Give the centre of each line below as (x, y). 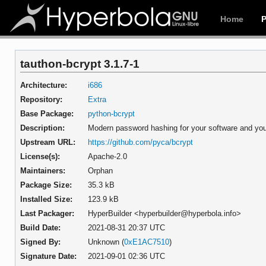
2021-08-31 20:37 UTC (127, 227)
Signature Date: (48, 256)
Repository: (41, 99)
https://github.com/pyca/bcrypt (141, 142)
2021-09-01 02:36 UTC (127, 256)
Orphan (101, 170)
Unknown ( (106, 242)
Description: (42, 128)
